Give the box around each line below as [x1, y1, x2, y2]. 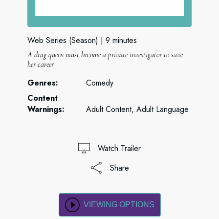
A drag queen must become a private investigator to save [27, 50, 183, 60]
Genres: [27, 77, 58, 88]
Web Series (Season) [27, 35, 98, 46]
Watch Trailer [98, 142, 141, 154]
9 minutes [106, 35, 137, 46]
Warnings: [27, 104, 65, 115]
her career [27, 60, 54, 69]
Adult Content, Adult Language [86, 104, 189, 115]
